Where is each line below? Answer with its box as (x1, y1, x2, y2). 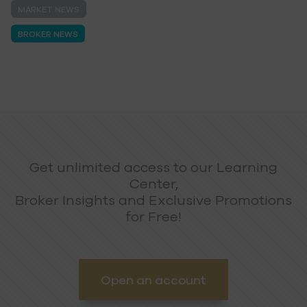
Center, (129, 175, 178, 192)
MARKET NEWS (18, 5, 79, 14)
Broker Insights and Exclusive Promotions (15, 192, 292, 208)
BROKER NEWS (18, 29, 78, 39)
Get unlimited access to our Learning (29, 159, 278, 175)
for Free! (125, 208, 182, 225)
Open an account (101, 273, 206, 287)
